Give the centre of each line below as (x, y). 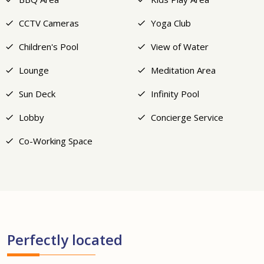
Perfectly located (65, 240)
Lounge (34, 70)
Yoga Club (171, 23)
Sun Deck (37, 94)
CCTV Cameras (49, 23)
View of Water (180, 47)
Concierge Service (187, 118)
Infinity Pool (175, 94)
